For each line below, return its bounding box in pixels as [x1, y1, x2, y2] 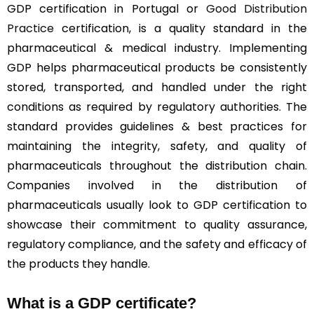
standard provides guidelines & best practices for [7, 118, 307, 135]
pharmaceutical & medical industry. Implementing [7, 39, 307, 56]
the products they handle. [7, 255, 150, 272]
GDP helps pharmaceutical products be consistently [7, 59, 307, 76]
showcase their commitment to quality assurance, [7, 216, 307, 233]
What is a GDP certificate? [7, 294, 196, 312]
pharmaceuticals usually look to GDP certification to [7, 196, 307, 213]
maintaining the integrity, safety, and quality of [7, 137, 307, 154]
